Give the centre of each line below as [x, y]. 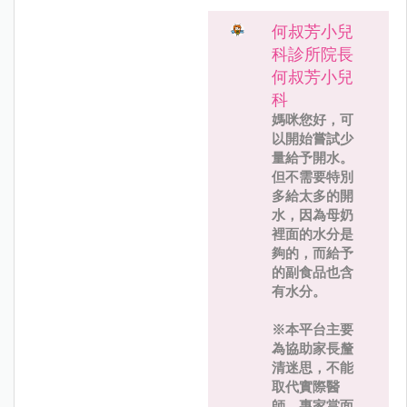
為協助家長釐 [312, 348]
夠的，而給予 [312, 253]
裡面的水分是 [312, 234]
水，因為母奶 [312, 215]
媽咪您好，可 [312, 119]
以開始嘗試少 [312, 139]
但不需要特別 [312, 177]
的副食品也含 [312, 272]
